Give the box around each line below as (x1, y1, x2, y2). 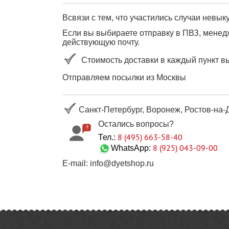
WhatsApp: (111, 144, 153, 153)
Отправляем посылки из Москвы (62, 73, 186, 82)
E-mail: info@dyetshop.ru (62, 159, 154, 168)
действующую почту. (62, 38, 140, 47)
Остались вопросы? (98, 120, 174, 129)
